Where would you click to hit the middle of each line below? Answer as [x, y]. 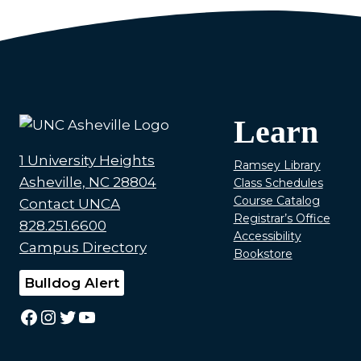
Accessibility [267, 236]
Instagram [87, 316]
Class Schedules [278, 183]
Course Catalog [276, 200]
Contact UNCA [70, 204]
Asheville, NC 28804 [88, 182]
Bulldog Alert [72, 283]
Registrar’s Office [282, 218]
